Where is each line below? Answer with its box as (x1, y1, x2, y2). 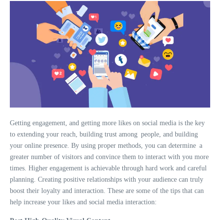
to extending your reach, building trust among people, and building (10, 131, 198, 138)
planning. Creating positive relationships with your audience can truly (10, 176, 203, 184)
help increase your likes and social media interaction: (10, 198, 157, 206)
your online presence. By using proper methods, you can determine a (10, 142, 202, 150)
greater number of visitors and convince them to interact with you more (10, 153, 209, 161)
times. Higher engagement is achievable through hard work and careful (10, 165, 207, 172)
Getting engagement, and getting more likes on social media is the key (10, 119, 205, 127)
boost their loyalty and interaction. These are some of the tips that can (10, 187, 204, 195)
